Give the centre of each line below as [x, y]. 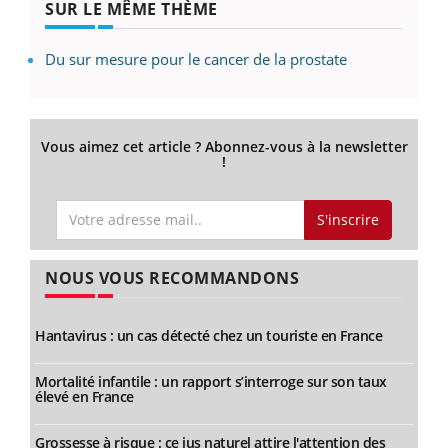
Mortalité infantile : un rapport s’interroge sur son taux [211, 382]
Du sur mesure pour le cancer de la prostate [196, 58]
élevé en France [84, 397]
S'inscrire [347, 219]
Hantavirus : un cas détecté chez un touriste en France [208, 336]
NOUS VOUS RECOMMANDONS [172, 278]
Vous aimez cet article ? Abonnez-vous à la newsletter [224, 146]
